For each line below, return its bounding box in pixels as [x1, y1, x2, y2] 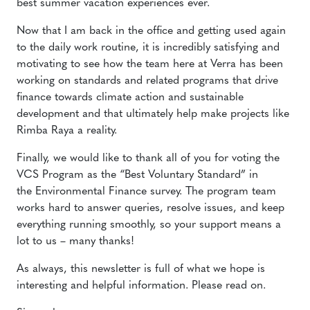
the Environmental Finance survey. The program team [17, 186, 276, 197]
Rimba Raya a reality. [17, 125, 117, 136]
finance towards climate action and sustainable [17, 92, 244, 103]
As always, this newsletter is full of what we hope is [17, 264, 265, 275]
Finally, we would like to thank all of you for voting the [17, 153, 280, 164]
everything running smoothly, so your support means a [17, 219, 281, 230]
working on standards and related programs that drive [17, 75, 278, 86]
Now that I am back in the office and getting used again [17, 26, 286, 37]
